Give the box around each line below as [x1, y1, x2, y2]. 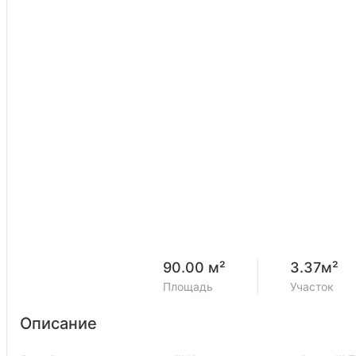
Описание [20, 313, 97, 333]
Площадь [162, 279, 213, 293]
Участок [289, 279, 334, 293]
